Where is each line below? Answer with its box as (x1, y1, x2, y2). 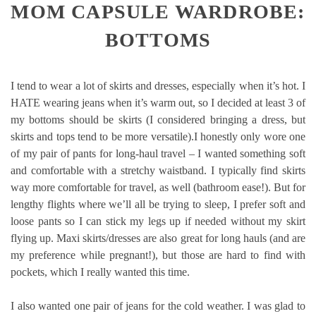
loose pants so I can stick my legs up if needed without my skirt (11, 214, 305, 227)
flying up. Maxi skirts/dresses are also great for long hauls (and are (11, 231, 305, 244)
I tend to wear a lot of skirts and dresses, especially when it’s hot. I (11, 79, 305, 92)
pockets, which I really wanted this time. (11, 265, 190, 278)
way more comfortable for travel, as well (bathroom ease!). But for (11, 181, 305, 193)
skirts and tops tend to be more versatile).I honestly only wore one (11, 130, 305, 142)
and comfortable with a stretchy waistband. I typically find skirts (11, 164, 305, 176)
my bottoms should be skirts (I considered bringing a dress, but (11, 113, 305, 126)
